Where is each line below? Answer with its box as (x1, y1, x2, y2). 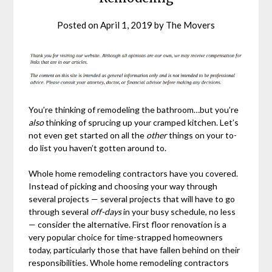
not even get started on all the (29, 130, 147, 141)
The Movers (166, 19, 215, 31)
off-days (90, 206, 122, 217)
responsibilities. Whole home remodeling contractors (29, 257, 229, 268)
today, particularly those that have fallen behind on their (29, 245, 240, 256)
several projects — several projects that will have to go (29, 194, 236, 205)
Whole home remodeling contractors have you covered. (29, 168, 239, 179)
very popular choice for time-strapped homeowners (29, 232, 223, 243)
